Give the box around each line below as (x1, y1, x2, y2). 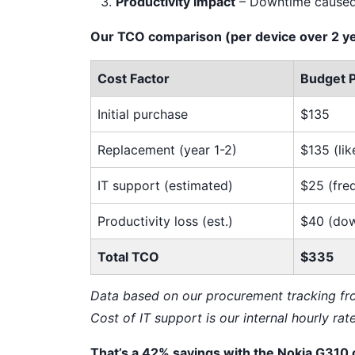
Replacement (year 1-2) (97, 142, 237, 158)
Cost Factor (97, 71, 170, 86)
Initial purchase (97, 106, 188, 122)
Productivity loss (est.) (97, 213, 233, 229)
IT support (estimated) (97, 177, 233, 193)
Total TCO (97, 249, 159, 265)
